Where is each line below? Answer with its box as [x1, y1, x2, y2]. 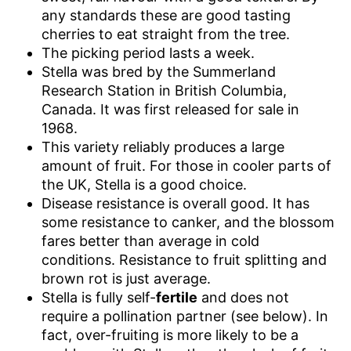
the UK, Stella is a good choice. [41, 176, 247, 193]
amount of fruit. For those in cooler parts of [41, 157, 331, 174]
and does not [197, 289, 289, 306]
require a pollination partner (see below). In [41, 308, 328, 324]
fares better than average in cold [41, 233, 259, 249]
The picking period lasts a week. [41, 45, 255, 61]
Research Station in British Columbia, [41, 82, 287, 99]
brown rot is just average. [41, 270, 211, 287]
